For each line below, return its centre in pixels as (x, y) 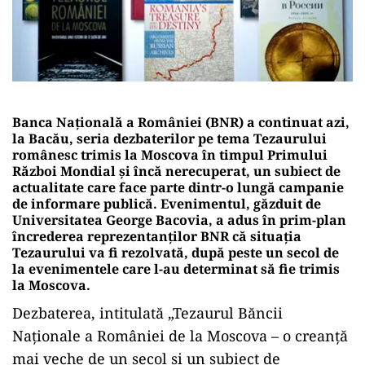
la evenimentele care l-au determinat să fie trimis (176, 268)
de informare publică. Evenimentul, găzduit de (167, 203)
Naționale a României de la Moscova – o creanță (180, 335)
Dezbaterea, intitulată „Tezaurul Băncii (147, 312)
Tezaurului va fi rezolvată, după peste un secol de (176, 252)
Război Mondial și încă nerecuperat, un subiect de (176, 171)
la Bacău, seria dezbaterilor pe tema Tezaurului (169, 138)
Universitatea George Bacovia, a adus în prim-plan (179, 220)
